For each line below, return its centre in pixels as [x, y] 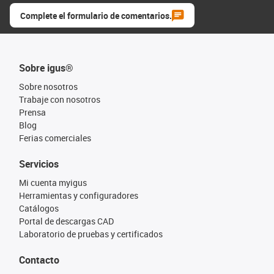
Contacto [39, 260]
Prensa [32, 112]
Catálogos [39, 208]
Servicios [39, 164]
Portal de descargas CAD [66, 221]
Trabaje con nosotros [60, 99]
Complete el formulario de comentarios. [96, 16]
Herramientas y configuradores [79, 195]
